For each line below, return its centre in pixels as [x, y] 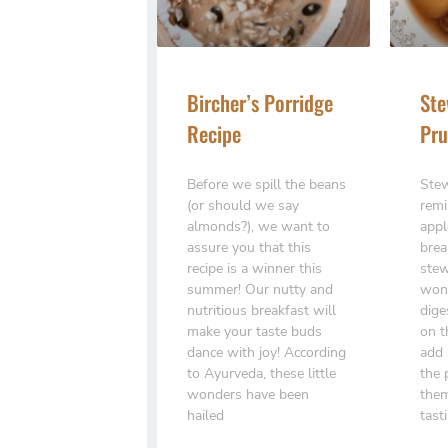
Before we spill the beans [266, 184]
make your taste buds [254, 331]
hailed [205, 415]
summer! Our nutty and [260, 289]
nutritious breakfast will [261, 310]
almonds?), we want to [258, 226]
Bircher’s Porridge [260, 102]
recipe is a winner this [254, 268]
